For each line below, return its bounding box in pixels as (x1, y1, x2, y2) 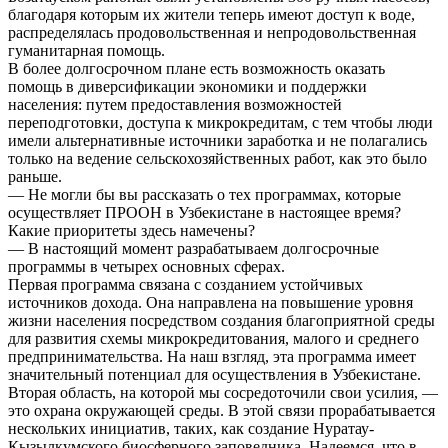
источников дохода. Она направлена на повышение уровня (8, 293, 413, 311)
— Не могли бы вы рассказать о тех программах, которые (8, 185, 401, 203)
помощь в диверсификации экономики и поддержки (8, 77, 367, 95)
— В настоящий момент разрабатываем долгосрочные (8, 239, 379, 257)
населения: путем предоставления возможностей (8, 95, 342, 113)
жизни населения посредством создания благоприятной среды (8, 311, 435, 329)
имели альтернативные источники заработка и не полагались (8, 131, 427, 149)
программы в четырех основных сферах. (8, 257, 285, 275)
